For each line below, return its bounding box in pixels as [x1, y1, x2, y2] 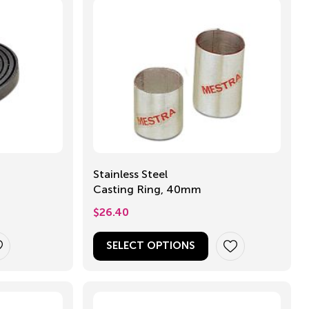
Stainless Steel [93, 167, 168, 181]
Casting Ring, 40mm [166, 182, 202, 196]
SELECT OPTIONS [106, 240, 196, 251]
